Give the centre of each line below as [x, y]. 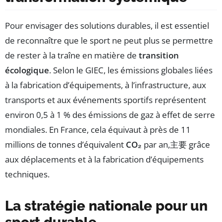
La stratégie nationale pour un [106, 206]
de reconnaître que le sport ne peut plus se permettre [109, 40]
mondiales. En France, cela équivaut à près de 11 [98, 129]
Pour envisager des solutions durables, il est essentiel [107, 25]
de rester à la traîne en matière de [72, 55]
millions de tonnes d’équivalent [65, 144]
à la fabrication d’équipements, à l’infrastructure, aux [106, 85]
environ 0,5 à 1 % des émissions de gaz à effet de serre [110, 114]
